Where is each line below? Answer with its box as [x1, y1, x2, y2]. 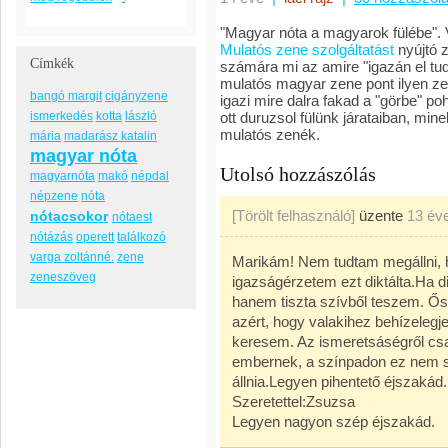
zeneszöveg [30, 270, 96, 284]
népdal [131, 169, 169, 183]
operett [76, 230, 114, 244]
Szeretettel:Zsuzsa [232, 393, 355, 410]
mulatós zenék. [220, 126, 320, 143]
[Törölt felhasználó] [232, 207, 355, 224]
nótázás [30, 230, 73, 244]
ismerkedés [30, 109, 93, 123]
